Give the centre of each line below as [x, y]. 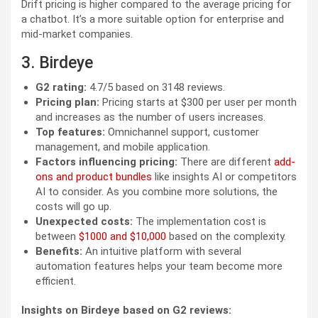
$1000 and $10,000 [122, 236]
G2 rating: [62, 87]
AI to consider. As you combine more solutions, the [157, 191]
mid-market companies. [78, 34]
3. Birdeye [57, 62]
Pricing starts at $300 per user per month [199, 102]
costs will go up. [75, 206]
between [57, 236]
